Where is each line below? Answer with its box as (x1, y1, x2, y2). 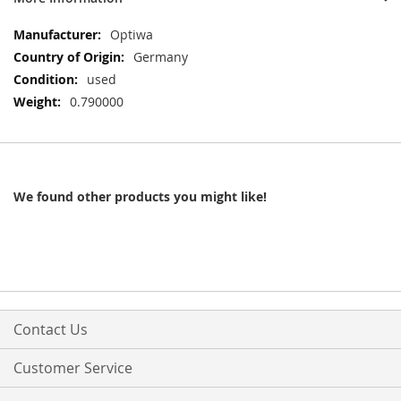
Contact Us (13, 320, 88, 339)
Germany (133, 47, 188, 65)
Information (13, 42, 83, 60)
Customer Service (13, 358, 132, 378)
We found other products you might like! (13, 187, 267, 205)
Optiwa (110, 25, 153, 43)
